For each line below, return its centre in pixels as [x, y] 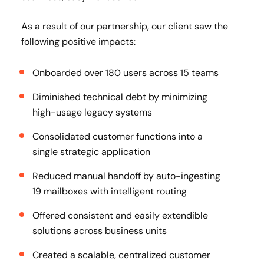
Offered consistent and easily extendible [120, 215]
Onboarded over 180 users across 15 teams [126, 73]
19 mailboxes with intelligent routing [110, 191]
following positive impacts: [78, 42]
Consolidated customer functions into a [118, 136]
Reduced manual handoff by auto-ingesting [126, 176]
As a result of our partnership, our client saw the [125, 26]
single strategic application [91, 152]
